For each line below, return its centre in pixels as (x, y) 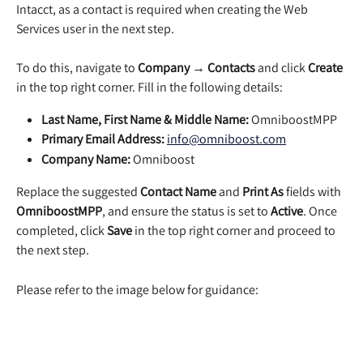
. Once (321, 211)
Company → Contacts (196, 67)
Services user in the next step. (95, 28)
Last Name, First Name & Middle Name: (145, 119)
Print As (263, 192)
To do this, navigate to (77, 67)
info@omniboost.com (226, 139)
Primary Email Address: (103, 139)
